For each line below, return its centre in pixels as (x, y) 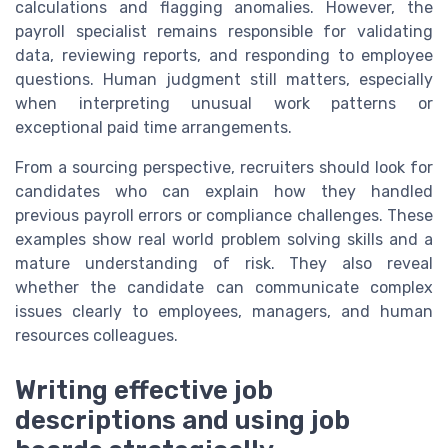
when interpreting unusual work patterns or (224, 104)
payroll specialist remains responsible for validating (224, 32)
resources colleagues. (96, 336)
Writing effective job (144, 389)
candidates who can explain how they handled (224, 192)
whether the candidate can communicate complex (224, 288)
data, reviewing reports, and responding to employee (224, 56)
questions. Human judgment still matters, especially (224, 80)
